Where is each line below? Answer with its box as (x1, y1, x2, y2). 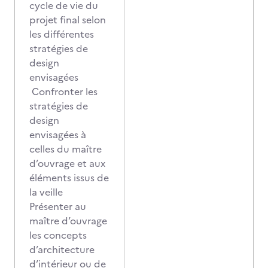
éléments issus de (29, 170, 109, 185)
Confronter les (29, 84, 98, 99)
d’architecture (29, 242, 95, 257)
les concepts (29, 228, 87, 242)
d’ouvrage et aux (29, 156, 105, 170)
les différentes (29, 27, 94, 41)
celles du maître (29, 142, 102, 156)
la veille (29, 185, 63, 199)
